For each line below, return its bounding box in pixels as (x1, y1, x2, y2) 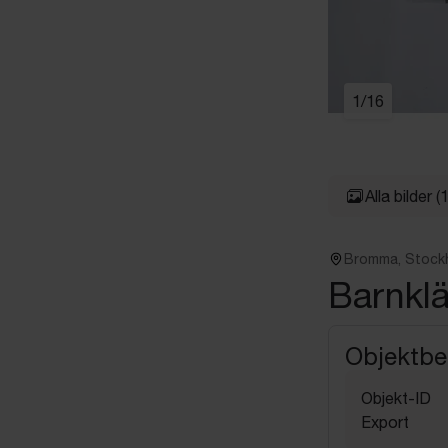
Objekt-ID (361, 388, 431, 407)
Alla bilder (365, 186, 432, 205)
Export (361, 412, 409, 431)
